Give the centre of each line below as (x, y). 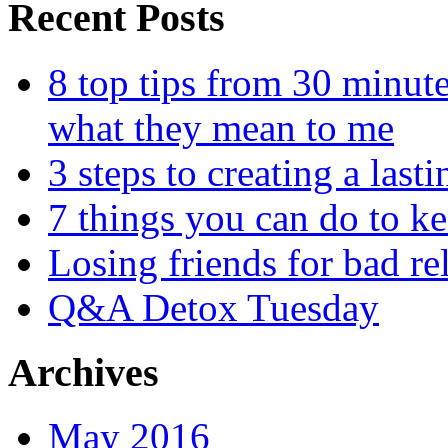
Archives (83, 372)
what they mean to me (221, 127)
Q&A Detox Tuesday (213, 307)
